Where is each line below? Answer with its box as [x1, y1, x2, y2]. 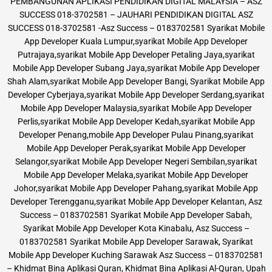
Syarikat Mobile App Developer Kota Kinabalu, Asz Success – [22, 223, 250, 234]
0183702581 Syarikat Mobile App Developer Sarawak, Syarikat [19, 237, 253, 247]
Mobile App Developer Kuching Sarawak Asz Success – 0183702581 [8, 250, 263, 260]
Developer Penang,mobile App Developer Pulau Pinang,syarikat [18, 130, 254, 140]
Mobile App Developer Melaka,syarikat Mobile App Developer [24, 170, 248, 180]
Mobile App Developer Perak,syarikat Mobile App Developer [26, 143, 246, 154]
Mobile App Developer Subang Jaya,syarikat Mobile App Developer [12, 63, 260, 73]
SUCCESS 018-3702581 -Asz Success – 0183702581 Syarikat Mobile [7, 23, 265, 33]
